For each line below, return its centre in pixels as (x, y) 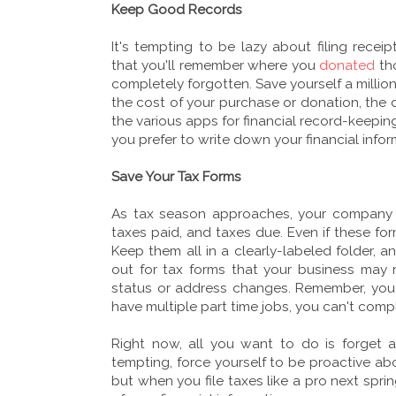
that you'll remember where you (216, 65)
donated (347, 65)
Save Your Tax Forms (176, 176)
